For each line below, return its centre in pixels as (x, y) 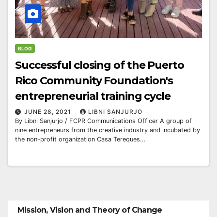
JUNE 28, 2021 (49, 111)
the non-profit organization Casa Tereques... (80, 139)
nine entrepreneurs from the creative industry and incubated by (108, 130)
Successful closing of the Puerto (100, 65)
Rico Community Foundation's (94, 80)
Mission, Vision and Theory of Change (90, 210)
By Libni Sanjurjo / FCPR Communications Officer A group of (103, 121)
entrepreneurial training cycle (93, 96)
